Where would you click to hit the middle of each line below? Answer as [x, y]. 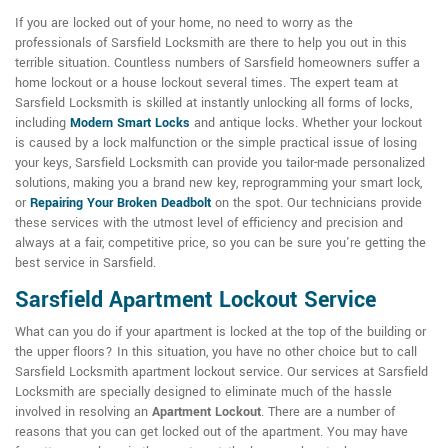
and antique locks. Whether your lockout [306, 123]
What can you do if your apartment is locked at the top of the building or [220, 332]
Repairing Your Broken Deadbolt [120, 203]
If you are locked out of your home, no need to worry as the [184, 23]
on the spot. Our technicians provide [316, 203]
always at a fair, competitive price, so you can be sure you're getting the [220, 243]
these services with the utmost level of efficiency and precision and [209, 223]
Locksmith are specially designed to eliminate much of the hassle [203, 392]
